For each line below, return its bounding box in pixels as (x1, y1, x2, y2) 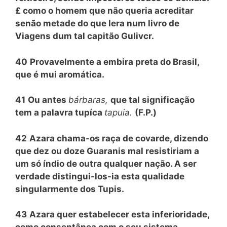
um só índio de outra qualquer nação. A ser (15, 158, 197, 169)
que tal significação (110, 95, 195, 105)
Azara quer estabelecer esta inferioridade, (29, 209, 209, 219)
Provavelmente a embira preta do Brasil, (30, 56, 199, 67)
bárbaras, (68, 95, 110, 105)
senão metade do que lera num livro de (15, 18, 179, 28)
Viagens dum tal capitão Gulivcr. (15, 31, 154, 41)
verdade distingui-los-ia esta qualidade (15, 171, 184, 181)
